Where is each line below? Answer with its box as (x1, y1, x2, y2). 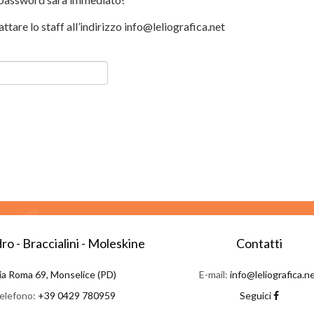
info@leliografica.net (124, 20, 225, 33)
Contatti (236, 235, 283, 251)
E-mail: (199, 268, 231, 280)
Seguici (240, 289, 274, 301)
